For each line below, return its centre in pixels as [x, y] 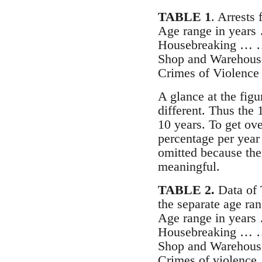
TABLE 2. [186, 190]
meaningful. [189, 166]
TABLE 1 [184, 17]
